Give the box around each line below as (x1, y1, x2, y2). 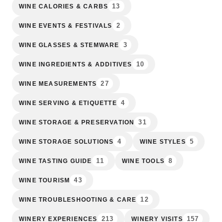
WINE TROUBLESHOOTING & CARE (19, 196, 137, 203)
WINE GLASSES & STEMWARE (19, 41, 119, 49)
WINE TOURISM (19, 176, 70, 184)
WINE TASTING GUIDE (19, 157, 92, 165)
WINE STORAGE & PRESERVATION (19, 118, 135, 126)
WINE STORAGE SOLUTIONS (19, 138, 114, 145)
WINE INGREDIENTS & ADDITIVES (19, 60, 132, 68)
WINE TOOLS (122, 157, 165, 165)
